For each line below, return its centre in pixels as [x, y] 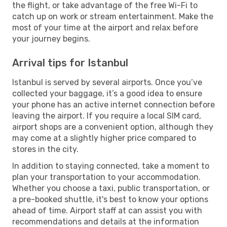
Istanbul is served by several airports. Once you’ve [107, 82]
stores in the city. [45, 149]
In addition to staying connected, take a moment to [111, 166]
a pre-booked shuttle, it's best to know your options [110, 199]
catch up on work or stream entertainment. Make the [113, 16]
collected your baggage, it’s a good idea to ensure [107, 93]
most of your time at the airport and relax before [105, 27]
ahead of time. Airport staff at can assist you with [107, 210]
